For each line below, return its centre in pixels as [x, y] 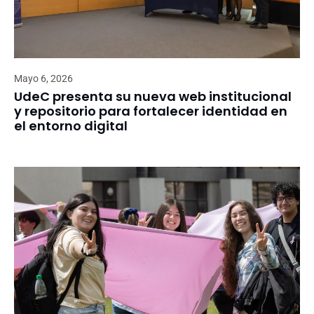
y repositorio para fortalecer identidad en [151, 111]
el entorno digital [71, 125]
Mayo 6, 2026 [43, 78]
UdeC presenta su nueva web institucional [153, 96]
